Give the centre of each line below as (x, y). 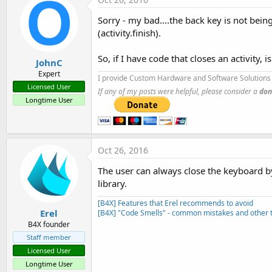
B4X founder (49, 224)
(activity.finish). (129, 32)
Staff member (49, 237)
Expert (49, 74)
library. (112, 183)
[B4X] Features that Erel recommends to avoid (175, 203)
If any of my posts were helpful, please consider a (178, 91)
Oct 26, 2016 (123, 150)
